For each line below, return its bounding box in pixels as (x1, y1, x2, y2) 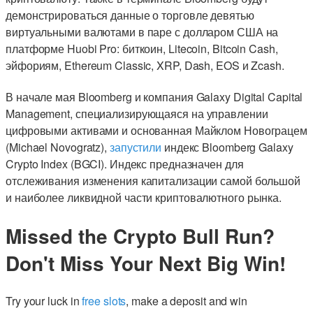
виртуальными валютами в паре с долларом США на (6, 23, 279, 40)
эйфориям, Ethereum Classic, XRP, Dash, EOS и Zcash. (6, 57, 284, 73)
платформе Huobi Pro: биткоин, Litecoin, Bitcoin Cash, (6, 40, 278, 57)
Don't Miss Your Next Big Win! (6, 248, 286, 277)
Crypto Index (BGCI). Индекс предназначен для (6, 155, 244, 172)
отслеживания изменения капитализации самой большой (6, 172, 300, 189)
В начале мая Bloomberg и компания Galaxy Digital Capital (6, 88, 303, 105)
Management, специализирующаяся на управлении (6, 105, 268, 122)
